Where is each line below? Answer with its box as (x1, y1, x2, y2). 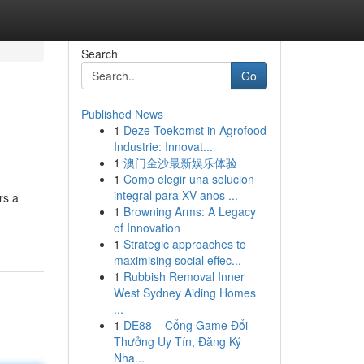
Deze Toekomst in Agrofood (123, 122, 266, 138)
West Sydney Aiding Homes (113, 284, 256, 301)
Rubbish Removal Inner (123, 268, 245, 284)
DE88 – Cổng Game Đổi (123, 317, 248, 333)
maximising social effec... (113, 252, 241, 268)
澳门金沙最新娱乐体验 (123, 154, 237, 171)
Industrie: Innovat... (113, 138, 213, 154)
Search (80, 45, 118, 62)
